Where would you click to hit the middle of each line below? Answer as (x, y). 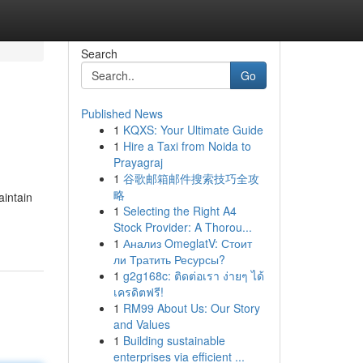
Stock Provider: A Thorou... (182, 227)
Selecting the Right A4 (179, 211)
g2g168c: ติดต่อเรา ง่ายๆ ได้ (193, 275)
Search (99, 53)
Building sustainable (174, 340)
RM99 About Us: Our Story (191, 308)
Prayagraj (138, 162)
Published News (122, 113)
